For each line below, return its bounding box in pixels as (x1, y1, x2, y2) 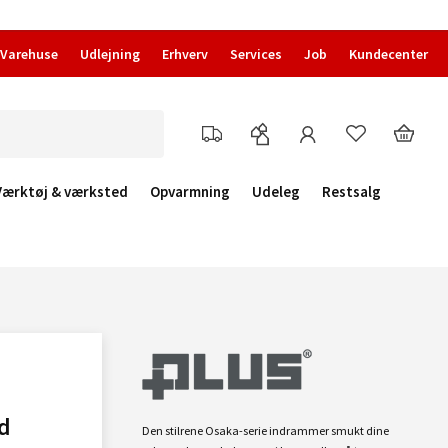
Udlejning (80, 45, 140, 63)
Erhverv (162, 45, 208, 63)
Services (230, 45, 282, 63)
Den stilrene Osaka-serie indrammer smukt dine (142, 423, 389, 438)
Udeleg (252, 182, 300, 201)
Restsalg (322, 182, 381, 201)
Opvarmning (150, 182, 230, 201)
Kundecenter (349, 45, 428, 63)
